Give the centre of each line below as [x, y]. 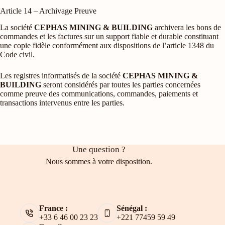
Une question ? [99, 150]
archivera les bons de [187, 27]
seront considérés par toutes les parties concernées [121, 84]
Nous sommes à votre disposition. [99, 162]
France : [53, 208]
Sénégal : [132, 208]
